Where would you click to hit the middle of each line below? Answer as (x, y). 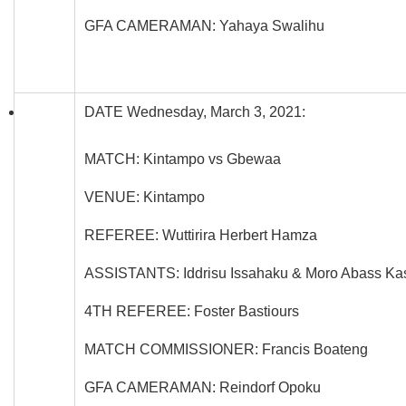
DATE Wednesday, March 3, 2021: (195, 111)
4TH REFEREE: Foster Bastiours (192, 311)
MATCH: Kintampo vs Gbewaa (183, 159)
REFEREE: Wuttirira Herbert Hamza (201, 235)
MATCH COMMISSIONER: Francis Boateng (226, 349)
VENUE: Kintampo (145, 197)
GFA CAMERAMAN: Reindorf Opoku (203, 387)
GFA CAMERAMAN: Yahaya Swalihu (204, 25)
